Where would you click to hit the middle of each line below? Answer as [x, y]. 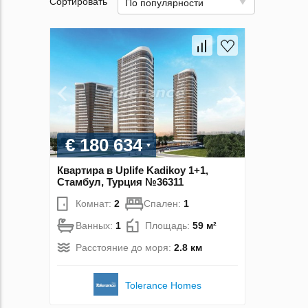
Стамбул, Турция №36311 [120, 182]
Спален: [164, 204]
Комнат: [95, 204]
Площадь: [169, 226]
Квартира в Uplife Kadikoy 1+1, [133, 170]
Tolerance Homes [164, 286]
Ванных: [96, 226]
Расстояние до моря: [125, 248]
